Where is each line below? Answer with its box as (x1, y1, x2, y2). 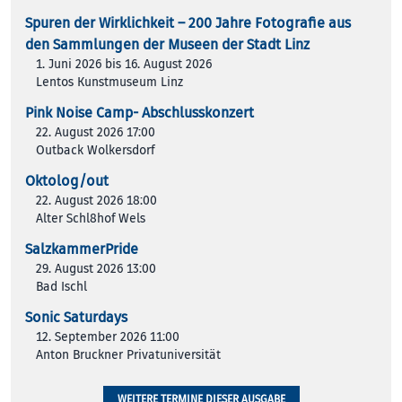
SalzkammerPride (25, 240, 138, 258)
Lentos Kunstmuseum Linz (36, 74, 183, 90)
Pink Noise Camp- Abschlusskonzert (25, 103, 254, 122)
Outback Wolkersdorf (36, 142, 154, 158)
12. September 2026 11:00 (36, 328, 179, 345)
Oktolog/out (25, 171, 109, 190)
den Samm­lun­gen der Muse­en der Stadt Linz (25, 35, 310, 54)
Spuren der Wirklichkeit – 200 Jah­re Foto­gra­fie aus (25, 13, 351, 32)
